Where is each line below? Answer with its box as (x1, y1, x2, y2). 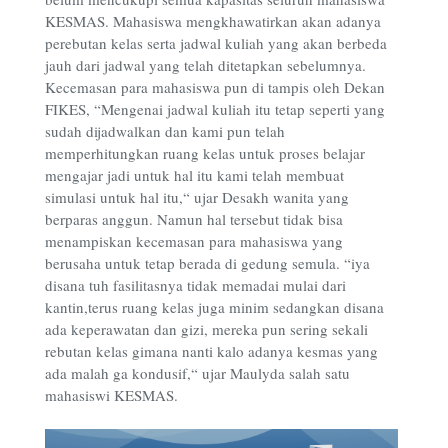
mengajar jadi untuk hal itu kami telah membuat (45, 165, 344, 186)
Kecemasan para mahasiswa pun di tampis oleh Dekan (45, 77, 385, 98)
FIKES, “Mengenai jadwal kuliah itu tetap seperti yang (45, 99, 385, 120)
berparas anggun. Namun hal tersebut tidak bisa (45, 209, 343, 230)
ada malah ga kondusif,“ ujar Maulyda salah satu (45, 363, 350, 384)
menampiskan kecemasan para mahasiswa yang (45, 231, 343, 252)
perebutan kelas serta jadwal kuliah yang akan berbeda (45, 33, 387, 54)
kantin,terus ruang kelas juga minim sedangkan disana (45, 297, 384, 318)
